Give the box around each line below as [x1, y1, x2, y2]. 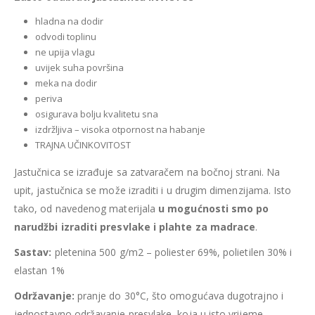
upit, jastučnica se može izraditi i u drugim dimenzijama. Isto [14, 183, 292, 197]
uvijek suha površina [34, 60, 124, 74]
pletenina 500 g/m [51, 245, 138, 259]
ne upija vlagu [34, 45, 95, 58]
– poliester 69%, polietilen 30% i [143, 245, 292, 259]
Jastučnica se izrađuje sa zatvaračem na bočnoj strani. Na [14, 165, 280, 179]
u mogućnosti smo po [158, 201, 269, 215]
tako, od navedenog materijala [14, 201, 159, 215]
